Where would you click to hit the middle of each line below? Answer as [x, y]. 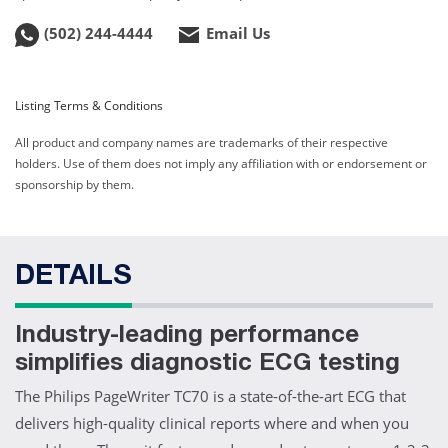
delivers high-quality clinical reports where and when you [212, 423]
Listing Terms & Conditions [89, 106]
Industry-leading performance [187, 337]
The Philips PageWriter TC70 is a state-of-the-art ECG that [210, 396]
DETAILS [73, 278]
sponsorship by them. [74, 185]
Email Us [238, 33]
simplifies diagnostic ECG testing [207, 365]
